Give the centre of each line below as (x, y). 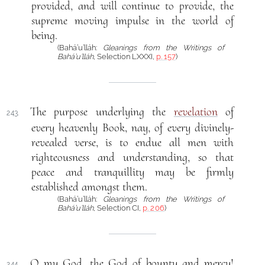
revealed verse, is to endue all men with (132, 142)
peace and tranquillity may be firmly (132, 172)
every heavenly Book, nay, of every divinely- (132, 127)
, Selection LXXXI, (125, 56)
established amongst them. (89, 187)
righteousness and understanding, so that (132, 157)
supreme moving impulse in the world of (132, 20)
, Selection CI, (118, 208)
